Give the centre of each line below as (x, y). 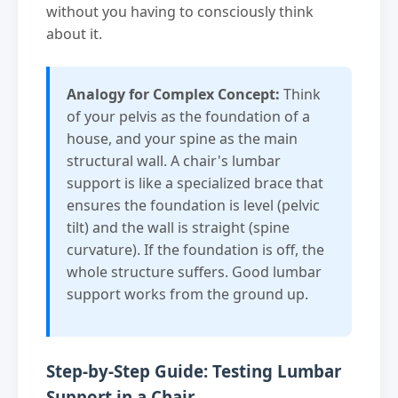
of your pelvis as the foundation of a (189, 117)
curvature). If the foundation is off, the (196, 250)
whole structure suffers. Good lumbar (195, 272)
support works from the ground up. (188, 295)
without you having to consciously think (180, 12)
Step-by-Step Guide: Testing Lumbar (194, 371)
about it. (74, 34)
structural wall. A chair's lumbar (174, 161)
